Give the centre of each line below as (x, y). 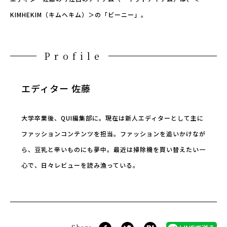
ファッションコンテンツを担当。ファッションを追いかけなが (113, 134)
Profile (74, 56)
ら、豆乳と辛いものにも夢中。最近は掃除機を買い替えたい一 (113, 149)
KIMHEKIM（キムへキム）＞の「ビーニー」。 (79, 15)
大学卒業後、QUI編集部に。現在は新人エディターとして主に (112, 118)
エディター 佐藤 (56, 88)
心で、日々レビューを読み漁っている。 (80, 165)
